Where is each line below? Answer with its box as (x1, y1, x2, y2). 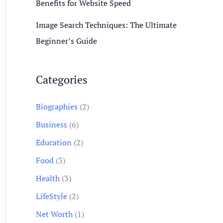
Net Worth (36, 208, 73, 220)
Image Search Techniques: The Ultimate (36, 19, 177, 30)
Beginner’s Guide (36, 35, 99, 46)
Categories (36, 72, 88, 87)
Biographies (36, 101, 78, 112)
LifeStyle (36, 190, 67, 202)
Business (36, 118, 67, 130)
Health (36, 172, 60, 184)
